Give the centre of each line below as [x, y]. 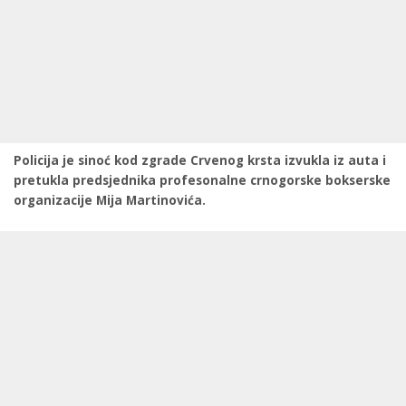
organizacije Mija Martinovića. [110, 200]
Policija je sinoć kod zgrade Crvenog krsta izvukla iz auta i [200, 160]
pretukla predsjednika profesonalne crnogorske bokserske [202, 180]
